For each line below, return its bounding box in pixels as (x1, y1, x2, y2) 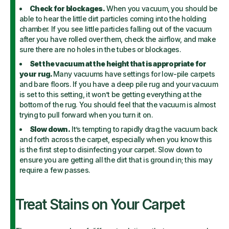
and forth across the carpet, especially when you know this (19, 135, 212, 144)
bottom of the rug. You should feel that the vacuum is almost (19, 100, 216, 109)
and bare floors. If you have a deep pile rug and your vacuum (19, 80, 218, 88)
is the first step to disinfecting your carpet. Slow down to (19, 145, 202, 154)
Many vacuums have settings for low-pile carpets (53, 70, 215, 78)
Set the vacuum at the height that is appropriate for (30, 59, 207, 68)
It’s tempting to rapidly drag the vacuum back (70, 125, 217, 133)
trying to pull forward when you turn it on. (19, 110, 155, 119)
